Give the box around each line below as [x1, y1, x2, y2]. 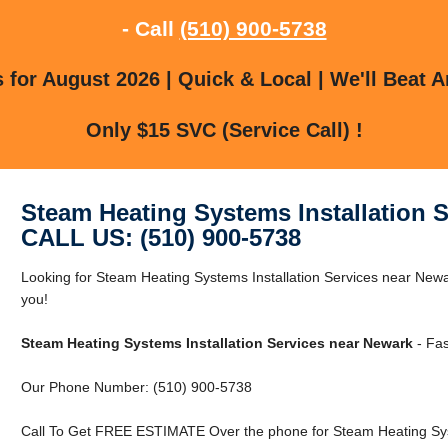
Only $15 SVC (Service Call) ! [85, 118, 363, 141]
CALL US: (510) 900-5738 [20, 223, 301, 251]
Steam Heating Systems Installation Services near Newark [20, 334, 413, 351]
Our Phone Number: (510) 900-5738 [20, 378, 252, 395]
